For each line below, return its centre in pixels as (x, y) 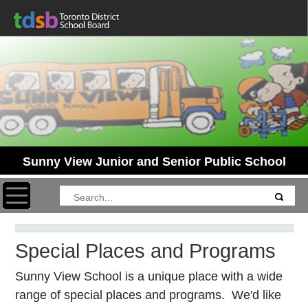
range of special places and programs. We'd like (148, 295)
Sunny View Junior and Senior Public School (154, 162)
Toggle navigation (51, 190)
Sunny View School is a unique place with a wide (148, 276)
